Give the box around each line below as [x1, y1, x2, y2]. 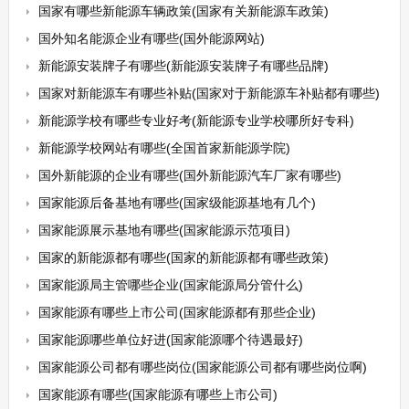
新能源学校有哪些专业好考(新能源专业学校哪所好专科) [37, 113, 354, 128]
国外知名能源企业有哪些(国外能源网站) [37, 31, 265, 46]
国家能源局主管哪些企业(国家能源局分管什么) [37, 278, 303, 292]
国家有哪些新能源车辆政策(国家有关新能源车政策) [37, 4, 329, 18]
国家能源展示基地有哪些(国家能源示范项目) [37, 223, 290, 237]
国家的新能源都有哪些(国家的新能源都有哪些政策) [37, 250, 329, 265]
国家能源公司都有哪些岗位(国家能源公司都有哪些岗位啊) [37, 360, 367, 374]
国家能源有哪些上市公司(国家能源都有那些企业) [37, 305, 316, 320]
